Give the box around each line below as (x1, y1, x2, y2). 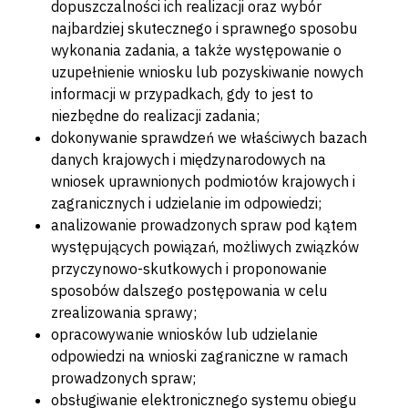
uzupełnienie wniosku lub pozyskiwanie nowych (51, 63, 363, 82)
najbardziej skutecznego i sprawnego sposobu (51, 19, 357, 38)
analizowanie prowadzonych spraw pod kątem (51, 216, 357, 235)
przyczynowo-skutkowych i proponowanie (51, 260, 327, 279)
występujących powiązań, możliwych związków (51, 238, 359, 257)
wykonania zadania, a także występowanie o (51, 41, 342, 60)
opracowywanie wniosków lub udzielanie (51, 325, 318, 344)
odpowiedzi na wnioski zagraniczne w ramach (51, 347, 348, 366)
